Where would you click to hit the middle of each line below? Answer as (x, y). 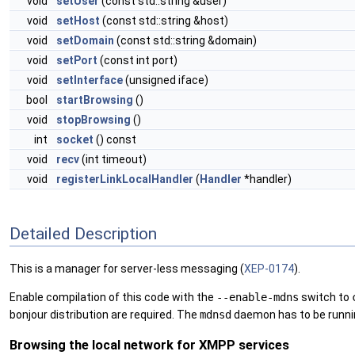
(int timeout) (113, 159)
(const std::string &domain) (185, 40)
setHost (78, 21)
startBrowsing (95, 100)
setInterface (90, 80)
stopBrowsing (94, 120)
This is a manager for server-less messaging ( (127, 269)
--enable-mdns (258, 298)
